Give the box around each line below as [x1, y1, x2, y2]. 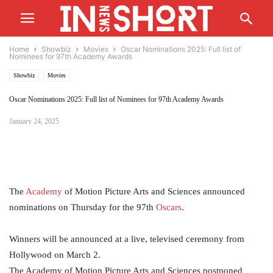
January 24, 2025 [9, 117, 59, 126]
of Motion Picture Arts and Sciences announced [65, 186, 245, 196]
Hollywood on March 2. [9, 250, 101, 260]
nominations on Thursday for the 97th [9, 202, 156, 212]
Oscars [156, 202, 182, 212]
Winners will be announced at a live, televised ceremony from [9, 234, 244, 244]
